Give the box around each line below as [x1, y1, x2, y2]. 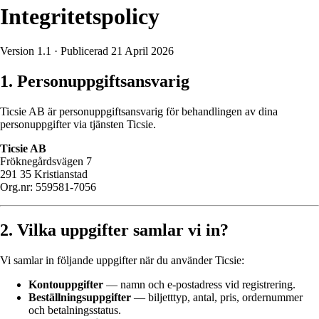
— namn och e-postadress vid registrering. [103, 278, 296, 291]
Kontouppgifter [28, 278, 103, 291]
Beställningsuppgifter [28, 291, 131, 303]
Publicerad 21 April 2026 [61, 45, 174, 58]
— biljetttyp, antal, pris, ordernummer [131, 291, 303, 303]
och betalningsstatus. [28, 304, 121, 316]
